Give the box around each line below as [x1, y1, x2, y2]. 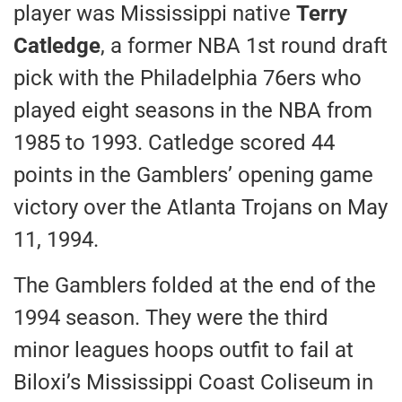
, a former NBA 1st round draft [100, 33, 388, 59]
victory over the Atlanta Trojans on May [13, 195, 388, 221]
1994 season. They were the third [13, 304, 328, 330]
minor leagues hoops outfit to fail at [13, 336, 354, 363]
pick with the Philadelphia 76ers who [13, 66, 362, 92]
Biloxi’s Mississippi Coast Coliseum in [13, 369, 373, 395]
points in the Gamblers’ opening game [13, 162, 373, 188]
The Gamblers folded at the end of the [13, 272, 376, 298]
